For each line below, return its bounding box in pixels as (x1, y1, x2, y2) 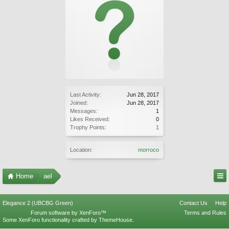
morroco (138, 147, 159, 153)
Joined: (70, 100, 88, 106)
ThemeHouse (99, 217, 132, 223)
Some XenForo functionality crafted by (3, 217, 99, 223)
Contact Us (179, 200, 208, 206)
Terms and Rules (184, 210, 226, 216)
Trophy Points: (70, 124, 106, 130)
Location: (70, 147, 93, 153)
